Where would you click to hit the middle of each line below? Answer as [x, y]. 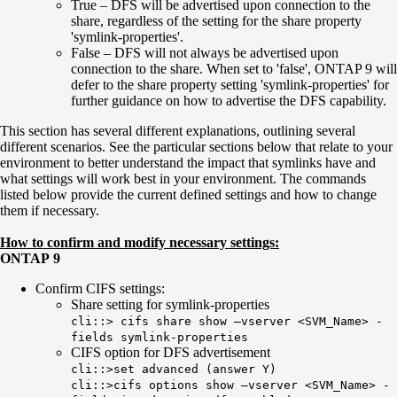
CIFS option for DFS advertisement [171, 352]
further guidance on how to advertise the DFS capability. [229, 100]
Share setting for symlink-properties [170, 304]
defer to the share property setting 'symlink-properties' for [230, 84]
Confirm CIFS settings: [100, 288]
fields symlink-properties [160, 337]
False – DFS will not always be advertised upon [205, 52]
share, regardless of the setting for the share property [216, 20]
